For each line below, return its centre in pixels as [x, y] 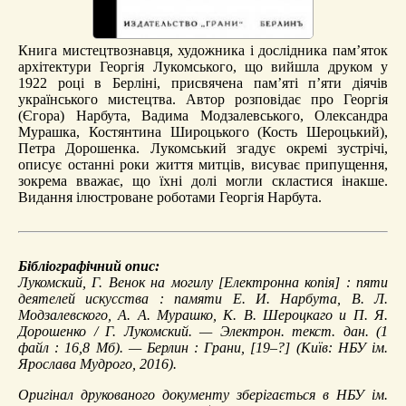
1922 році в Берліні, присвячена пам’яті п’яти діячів [203, 82]
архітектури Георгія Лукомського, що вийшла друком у [203, 66]
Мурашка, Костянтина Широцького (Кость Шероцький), [203, 131]
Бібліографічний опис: [89, 266]
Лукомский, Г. [63, 282]
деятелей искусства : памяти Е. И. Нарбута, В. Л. [203, 298]
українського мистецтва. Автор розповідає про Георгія [203, 99]
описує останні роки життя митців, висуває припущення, [203, 164]
